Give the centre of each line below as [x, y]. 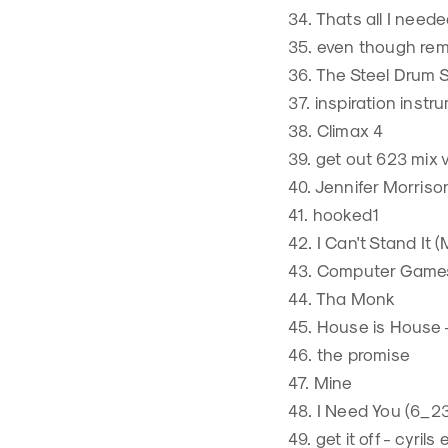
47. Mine [320, 382]
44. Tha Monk [342, 298]
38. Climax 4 [336, 130]
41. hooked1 [334, 214]
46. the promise [349, 354]
